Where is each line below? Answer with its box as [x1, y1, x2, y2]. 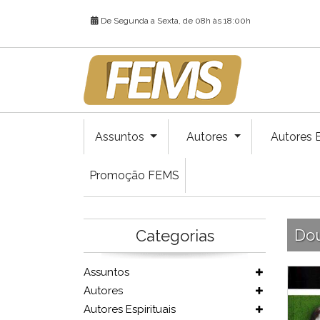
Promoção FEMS [89, 169, 179, 182]
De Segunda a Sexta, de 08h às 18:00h [99, 16, 251, 26]
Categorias [135, 226, 214, 245]
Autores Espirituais [84, 303, 176, 316]
